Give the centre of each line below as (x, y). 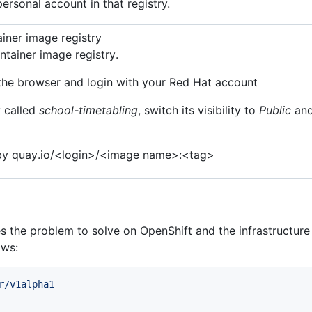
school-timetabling (88, 110)
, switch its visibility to (198, 110)
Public (275, 110)
